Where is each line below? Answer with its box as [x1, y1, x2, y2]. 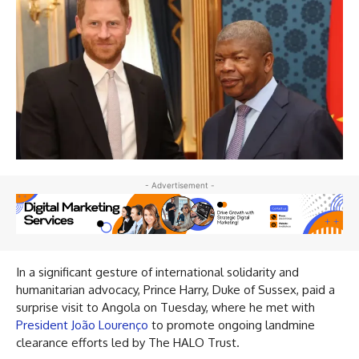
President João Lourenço [16, 317, 148, 333]
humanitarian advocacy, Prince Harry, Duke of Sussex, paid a [16, 281, 335, 297]
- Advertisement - [144, 180, 215, 191]
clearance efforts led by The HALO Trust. [16, 334, 240, 350]
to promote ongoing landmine [148, 317, 315, 333]
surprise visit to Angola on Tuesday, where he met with [16, 299, 315, 315]
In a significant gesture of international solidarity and [16, 264, 299, 280]
